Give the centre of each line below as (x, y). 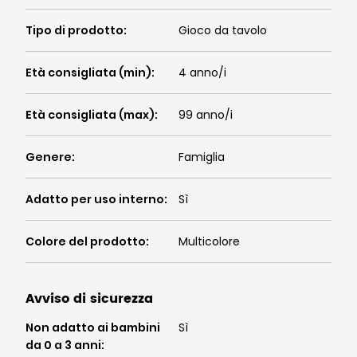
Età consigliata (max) (90, 115)
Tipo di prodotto (75, 30)
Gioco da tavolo (223, 30)
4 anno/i (202, 73)
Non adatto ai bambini (93, 328)
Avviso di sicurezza (89, 299)
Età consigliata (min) (88, 73)
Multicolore (209, 241)
